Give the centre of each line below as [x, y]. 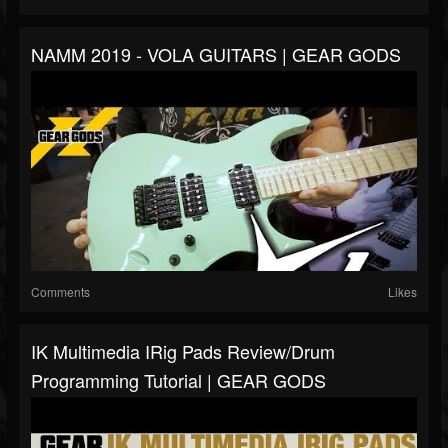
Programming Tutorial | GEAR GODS [178, 380]
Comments [60, 292]
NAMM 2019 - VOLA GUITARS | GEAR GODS [216, 54]
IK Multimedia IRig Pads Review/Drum [183, 351]
